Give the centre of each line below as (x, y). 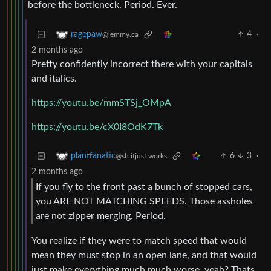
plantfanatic (93, 156)
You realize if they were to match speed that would (139, 241)
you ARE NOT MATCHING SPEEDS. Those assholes (144, 201)
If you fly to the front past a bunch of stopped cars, (144, 187)
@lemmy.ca (120, 35)
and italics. (54, 79)
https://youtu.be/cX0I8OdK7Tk (97, 127)
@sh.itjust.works (141, 156)
